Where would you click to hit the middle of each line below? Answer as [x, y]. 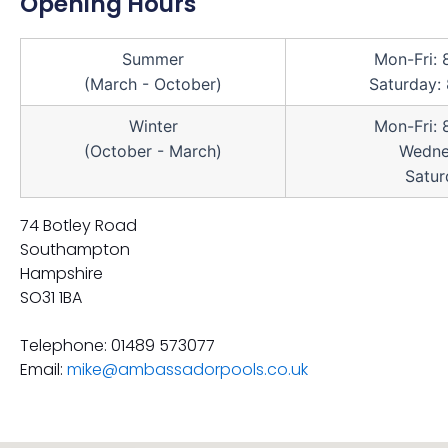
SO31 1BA [51, 297]
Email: [43, 369]
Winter [153, 125]
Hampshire [61, 273]
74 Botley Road [78, 225]
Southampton [75, 249]
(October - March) [153, 150]
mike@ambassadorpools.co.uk [187, 369]
